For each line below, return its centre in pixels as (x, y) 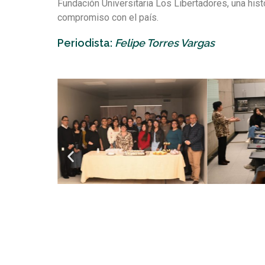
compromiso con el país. (108, 17)
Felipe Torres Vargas (165, 43)
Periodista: (86, 43)
